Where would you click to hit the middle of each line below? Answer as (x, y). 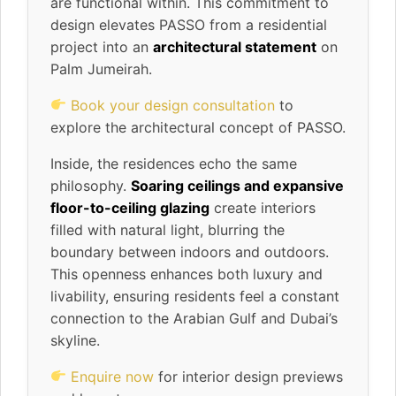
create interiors (263, 207)
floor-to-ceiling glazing (130, 207)
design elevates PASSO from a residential (189, 24)
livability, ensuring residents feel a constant (195, 296)
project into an (102, 46)
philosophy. (91, 185)
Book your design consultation (173, 105)
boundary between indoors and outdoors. (190, 251)
